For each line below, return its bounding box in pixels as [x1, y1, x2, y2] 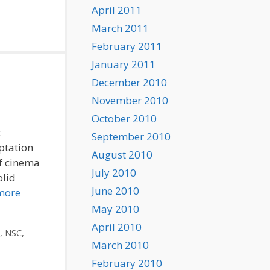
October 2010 [92, 111, 157, 125]
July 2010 [92, 166, 136, 180]
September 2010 [92, 130, 171, 143]
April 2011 [92, 3, 142, 17]
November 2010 [92, 93, 168, 107]
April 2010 [92, 220, 142, 234]
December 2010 [92, 75, 167, 89]
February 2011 [92, 39, 162, 53]
